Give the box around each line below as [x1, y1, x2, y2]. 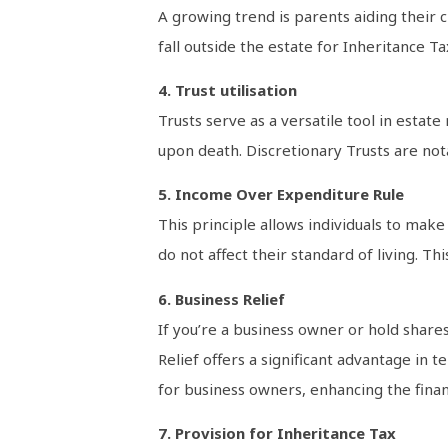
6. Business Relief [157, 288, 285, 309]
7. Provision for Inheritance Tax [157, 423, 396, 444]
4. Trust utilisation [157, 79, 297, 100]
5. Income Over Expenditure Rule [157, 184, 404, 205]
